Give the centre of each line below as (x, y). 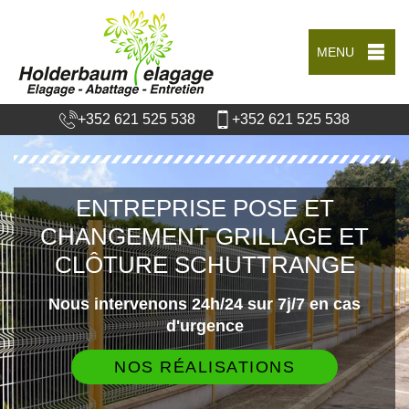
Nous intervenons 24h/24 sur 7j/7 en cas (204, 304)
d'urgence (204, 325)
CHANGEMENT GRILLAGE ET (204, 236)
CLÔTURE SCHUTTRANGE (204, 264)
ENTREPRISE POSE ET (204, 208)
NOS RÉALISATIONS (204, 367)
